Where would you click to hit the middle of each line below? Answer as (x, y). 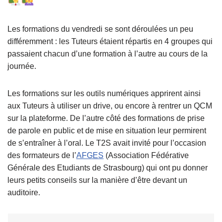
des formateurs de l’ (42, 155)
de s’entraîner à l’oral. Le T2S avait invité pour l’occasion (107, 143)
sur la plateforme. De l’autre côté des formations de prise (106, 118)
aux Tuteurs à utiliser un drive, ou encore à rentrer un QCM (110, 106)
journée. (22, 66)
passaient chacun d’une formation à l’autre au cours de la (108, 54)
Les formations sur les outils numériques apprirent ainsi (104, 93)
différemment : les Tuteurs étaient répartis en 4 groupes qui (110, 41)
